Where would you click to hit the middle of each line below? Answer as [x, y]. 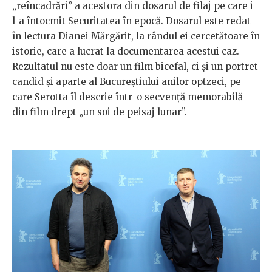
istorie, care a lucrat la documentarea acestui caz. [126, 52]
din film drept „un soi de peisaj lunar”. [100, 112]
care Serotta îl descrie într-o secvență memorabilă [127, 97]
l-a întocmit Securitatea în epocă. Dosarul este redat [131, 21]
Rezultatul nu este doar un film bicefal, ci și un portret [135, 67]
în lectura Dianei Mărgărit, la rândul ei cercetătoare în [136, 36]
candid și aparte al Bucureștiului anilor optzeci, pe [127, 82]
